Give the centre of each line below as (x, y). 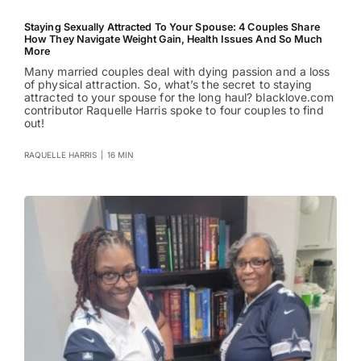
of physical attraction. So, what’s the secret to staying (168, 85)
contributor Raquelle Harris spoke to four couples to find (174, 110)
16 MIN (120, 155)
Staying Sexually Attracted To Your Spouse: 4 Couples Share (172, 27)
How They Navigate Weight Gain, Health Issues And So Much (173, 39)
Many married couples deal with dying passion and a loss (177, 72)
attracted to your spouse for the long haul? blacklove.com (178, 98)
